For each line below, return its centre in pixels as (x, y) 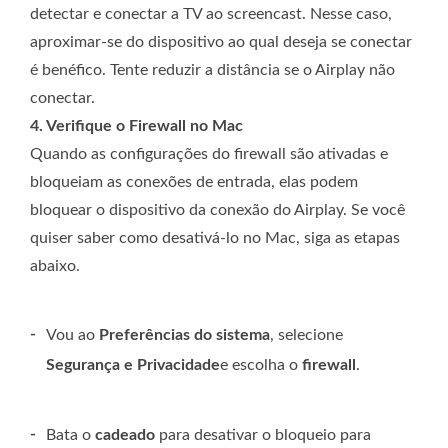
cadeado (125, 435)
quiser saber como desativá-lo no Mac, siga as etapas (215, 238)
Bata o (70, 435)
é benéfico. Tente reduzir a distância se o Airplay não (212, 70)
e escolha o (261, 365)
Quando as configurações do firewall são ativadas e (209, 154)
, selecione (306, 335)
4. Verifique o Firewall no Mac (136, 126)
